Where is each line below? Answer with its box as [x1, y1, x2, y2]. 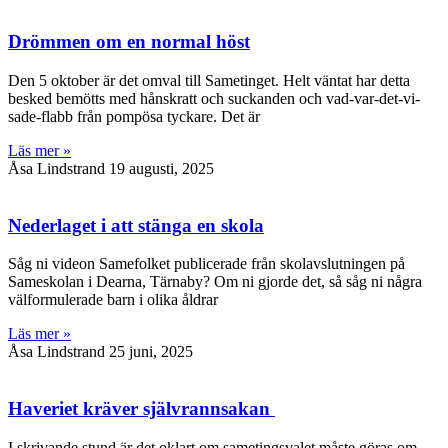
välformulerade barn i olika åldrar [8, 291, 218, 309]
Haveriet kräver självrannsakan [8, 398, 275, 420]
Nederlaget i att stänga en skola [8, 214, 264, 236]
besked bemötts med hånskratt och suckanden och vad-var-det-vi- [8, 89, 420, 107]
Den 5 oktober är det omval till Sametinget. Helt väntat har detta [8, 71, 410, 89]
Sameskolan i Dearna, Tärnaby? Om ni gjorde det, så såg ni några [8, 273, 422, 291]
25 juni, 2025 [109, 343, 193, 361]
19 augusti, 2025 [109, 159, 214, 177]
